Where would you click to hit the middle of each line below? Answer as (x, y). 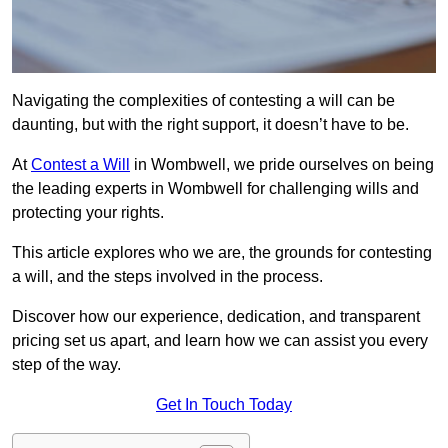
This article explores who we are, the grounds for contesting (222, 253)
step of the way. (66, 365)
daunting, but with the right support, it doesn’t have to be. (210, 125)
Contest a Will (80, 165)
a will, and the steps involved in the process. (167, 277)
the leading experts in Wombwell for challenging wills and (215, 189)
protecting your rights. (88, 213)
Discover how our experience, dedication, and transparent (216, 317)
